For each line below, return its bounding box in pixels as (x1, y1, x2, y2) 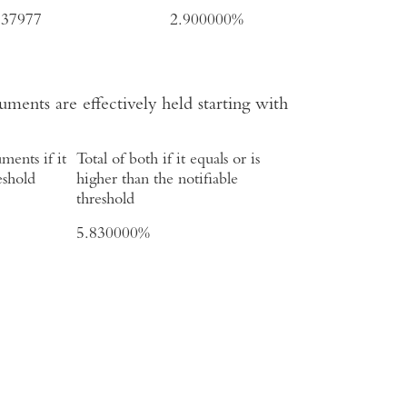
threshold (76, 191, 134, 208)
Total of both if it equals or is (76, 151, 260, 168)
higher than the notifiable (76, 171, 238, 188)
